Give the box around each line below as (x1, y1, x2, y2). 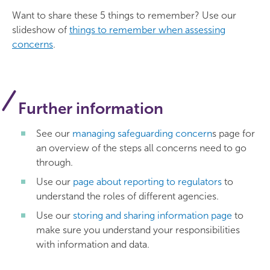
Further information (18, 99, 163, 118)
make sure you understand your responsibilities (36, 224, 240, 236)
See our (36, 128, 72, 139)
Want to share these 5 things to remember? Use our (12, 10, 236, 21)
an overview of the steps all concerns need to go (36, 142, 246, 154)
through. (36, 157, 73, 168)
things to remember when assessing (69, 24, 225, 36)
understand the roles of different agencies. (36, 190, 219, 202)
